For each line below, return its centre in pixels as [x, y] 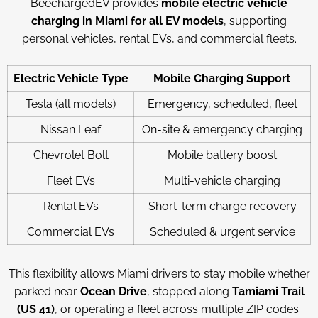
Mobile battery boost [222, 155]
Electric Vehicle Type [71, 78]
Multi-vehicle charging [222, 181]
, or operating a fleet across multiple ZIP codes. [178, 309]
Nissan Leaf [71, 130]
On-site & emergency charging [222, 130]
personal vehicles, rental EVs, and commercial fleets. [159, 39]
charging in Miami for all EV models [127, 21]
